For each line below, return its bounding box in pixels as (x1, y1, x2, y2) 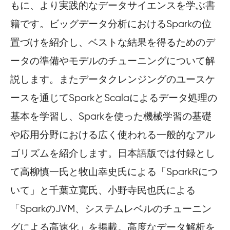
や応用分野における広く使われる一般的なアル (10, 129, 215, 141)
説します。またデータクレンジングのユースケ (10, 73, 215, 86)
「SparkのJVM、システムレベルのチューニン (10, 203, 212, 215)
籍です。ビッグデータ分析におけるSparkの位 (10, 18, 212, 30)
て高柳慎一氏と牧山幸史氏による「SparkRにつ (10, 166, 218, 178)
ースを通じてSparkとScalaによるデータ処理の (10, 92, 217, 104)
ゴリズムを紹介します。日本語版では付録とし (10, 147, 215, 160)
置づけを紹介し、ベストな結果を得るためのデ (10, 36, 215, 49)
